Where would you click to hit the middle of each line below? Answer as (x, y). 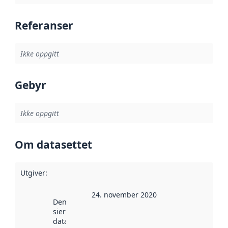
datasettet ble (76, 221)
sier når (66, 212)
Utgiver (33, 173)
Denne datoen (77, 202)
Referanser (44, 26)
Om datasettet (53, 145)
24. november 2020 (124, 195)
